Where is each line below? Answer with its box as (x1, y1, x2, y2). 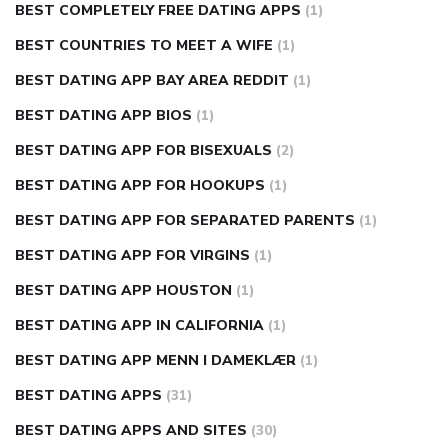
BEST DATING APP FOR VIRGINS (15, 246, 250, 266)
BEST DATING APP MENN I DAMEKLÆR (15, 351, 296, 371)
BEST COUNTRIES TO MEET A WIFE (15, 36, 273, 56)
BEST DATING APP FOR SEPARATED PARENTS (15, 211, 355, 231)
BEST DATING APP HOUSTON (15, 281, 232, 301)
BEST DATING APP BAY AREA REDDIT (15, 71, 289, 91)
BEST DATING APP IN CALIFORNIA (15, 316, 264, 336)
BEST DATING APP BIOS (15, 106, 192, 126)
